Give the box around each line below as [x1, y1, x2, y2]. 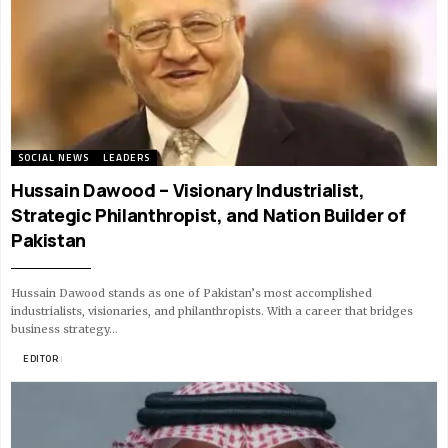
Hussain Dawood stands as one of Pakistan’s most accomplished [11, 286, 372, 301]
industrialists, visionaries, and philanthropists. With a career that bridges [11, 304, 413, 319]
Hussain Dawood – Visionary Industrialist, [11, 178, 365, 203]
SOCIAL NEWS [18, 150, 89, 166]
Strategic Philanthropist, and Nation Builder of [11, 203, 406, 228]
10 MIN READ [61, 351, 128, 367]
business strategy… [11, 322, 118, 337]
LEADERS [103, 150, 150, 166]
